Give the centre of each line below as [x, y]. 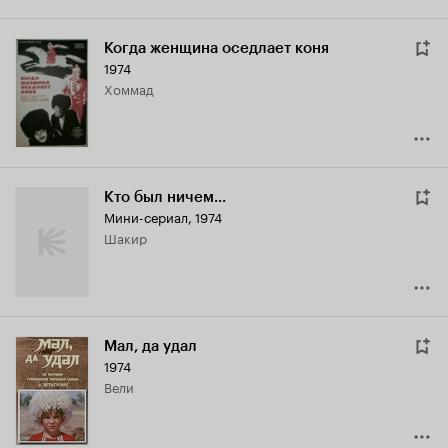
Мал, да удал [150, 346]
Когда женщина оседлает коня [216, 48]
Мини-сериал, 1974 [163, 216]
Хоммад [133, 88]
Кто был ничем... [165, 197]
